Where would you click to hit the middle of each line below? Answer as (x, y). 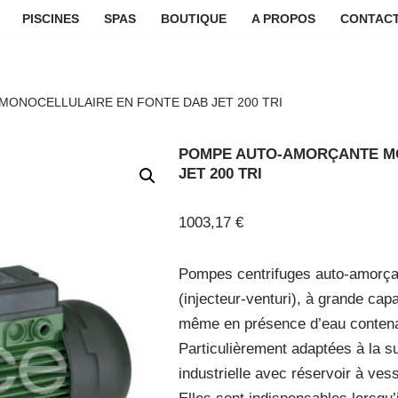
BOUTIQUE (193, 19)
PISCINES (50, 19)
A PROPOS (283, 19)
